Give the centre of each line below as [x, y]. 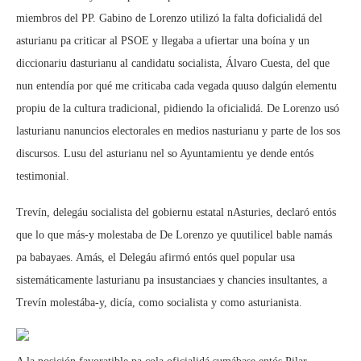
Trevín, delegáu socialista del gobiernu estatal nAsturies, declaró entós [176, 212]
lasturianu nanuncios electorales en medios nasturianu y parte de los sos [178, 131]
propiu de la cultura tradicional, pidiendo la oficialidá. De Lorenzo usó [178, 108]
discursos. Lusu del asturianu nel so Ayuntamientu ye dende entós [165, 154]
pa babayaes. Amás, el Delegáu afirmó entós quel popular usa [156, 257]
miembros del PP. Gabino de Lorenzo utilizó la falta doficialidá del [169, 18]
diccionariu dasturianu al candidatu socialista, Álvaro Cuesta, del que [173, 63]
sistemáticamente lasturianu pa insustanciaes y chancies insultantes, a [172, 280]
